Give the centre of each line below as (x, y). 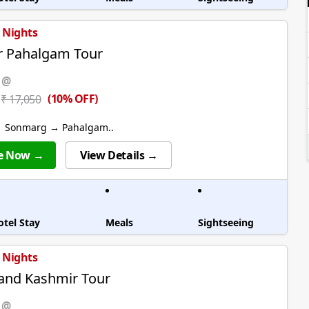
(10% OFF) (73, 99)
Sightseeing (226, 223)
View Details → (119, 156)
